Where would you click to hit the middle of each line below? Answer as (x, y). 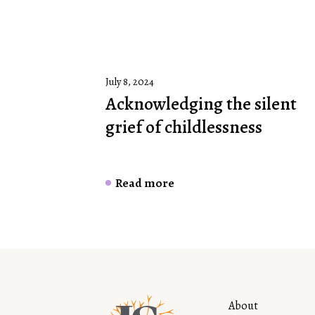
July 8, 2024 (130, 82)
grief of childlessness (184, 127)
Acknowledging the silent (201, 104)
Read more (145, 183)
